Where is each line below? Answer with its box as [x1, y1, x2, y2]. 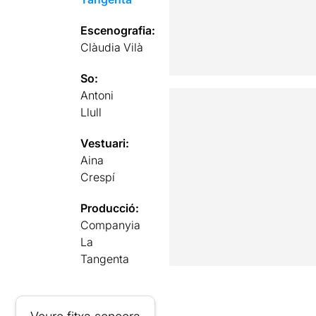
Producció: [80, 201, 140, 215]
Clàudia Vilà [80, 40, 144, 54]
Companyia [80, 218, 141, 232]
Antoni [80, 88, 114, 102]
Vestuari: [80, 136, 130, 150]
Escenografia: [80, 23, 156, 37]
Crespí [80, 170, 116, 184]
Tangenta [80, 252, 130, 266]
